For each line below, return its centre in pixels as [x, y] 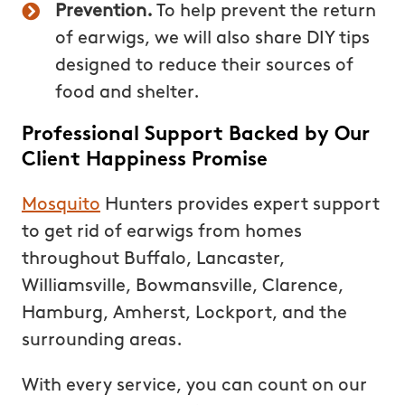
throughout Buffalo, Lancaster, [153, 259]
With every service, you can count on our [194, 386]
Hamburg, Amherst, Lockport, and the [184, 313]
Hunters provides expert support [240, 205]
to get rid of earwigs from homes [161, 232]
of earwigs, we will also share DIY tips [213, 38]
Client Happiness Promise [144, 160]
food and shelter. [128, 93]
